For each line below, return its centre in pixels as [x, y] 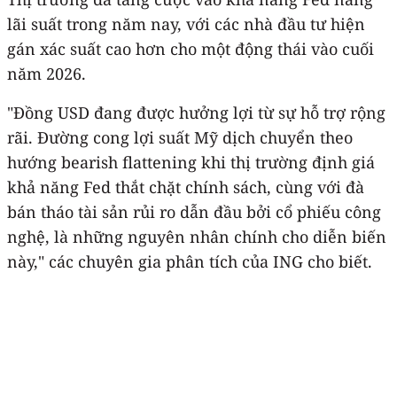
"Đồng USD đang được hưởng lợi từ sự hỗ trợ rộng [196, 112]
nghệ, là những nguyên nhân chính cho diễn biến [197, 236]
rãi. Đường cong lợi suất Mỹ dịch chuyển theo [180, 137]
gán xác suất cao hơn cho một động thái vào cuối [191, 48]
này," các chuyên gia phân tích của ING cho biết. [190, 261]
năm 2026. [47, 73]
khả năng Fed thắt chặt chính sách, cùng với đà [186, 187]
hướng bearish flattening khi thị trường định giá [191, 162]
